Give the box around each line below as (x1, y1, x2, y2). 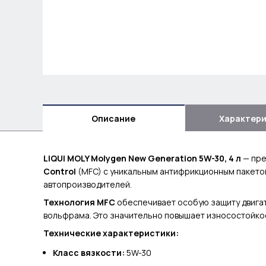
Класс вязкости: (53, 247, 125, 259)
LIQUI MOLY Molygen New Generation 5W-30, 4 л (43, 153, 241, 164)
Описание (91, 112, 136, 124)
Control (43, 166, 76, 178)
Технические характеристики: (43, 227, 179, 239)
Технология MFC (43, 197, 115, 208)
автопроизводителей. (43, 179, 132, 191)
